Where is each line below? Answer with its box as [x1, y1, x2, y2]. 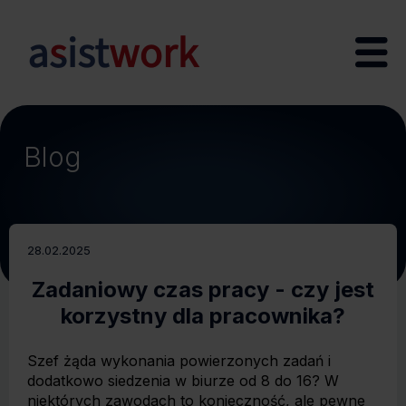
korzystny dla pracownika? [61, 303, 345, 329]
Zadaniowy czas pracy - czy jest [32, 276, 374, 303]
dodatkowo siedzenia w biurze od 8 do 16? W [27, 372, 339, 390]
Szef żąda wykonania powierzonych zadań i [27, 352, 331, 370]
